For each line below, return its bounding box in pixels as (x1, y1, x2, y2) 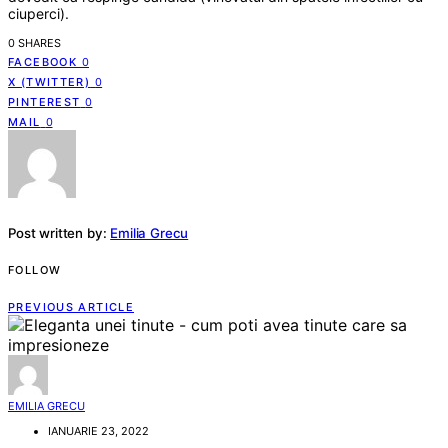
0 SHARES (8, 36, 61, 51)
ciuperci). (8, 5, 69, 23)
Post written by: (8, 224, 107, 241)
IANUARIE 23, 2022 (48, 424, 149, 439)
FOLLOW (8, 262, 62, 277)
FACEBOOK (8, 55, 77, 70)
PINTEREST (8, 95, 81, 110)
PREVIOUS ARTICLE (8, 300, 134, 315)
